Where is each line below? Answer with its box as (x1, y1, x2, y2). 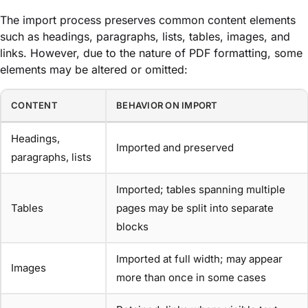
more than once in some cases (116, 271, 266, 285)
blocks (116, 220, 148, 234)
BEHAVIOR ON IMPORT (116, 100, 218, 111)
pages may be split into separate (116, 201, 274, 215)
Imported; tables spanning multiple (116, 183, 285, 197)
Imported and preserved (116, 141, 234, 155)
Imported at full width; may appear (116, 252, 283, 266)
